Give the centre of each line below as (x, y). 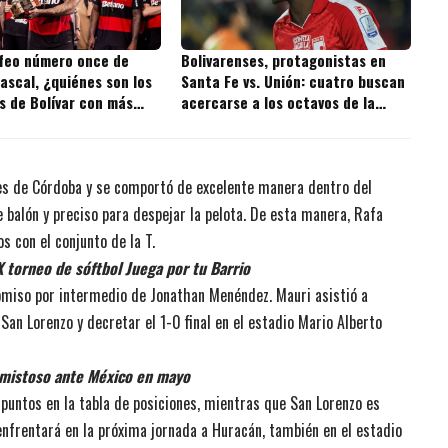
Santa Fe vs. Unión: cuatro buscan (293, 81)
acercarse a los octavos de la (278, 102)
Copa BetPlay (226, 123)
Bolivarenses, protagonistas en (284, 60)
